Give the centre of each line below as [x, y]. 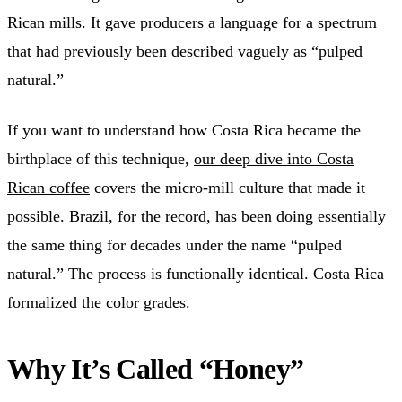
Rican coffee [48, 187]
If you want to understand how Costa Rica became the [184, 130]
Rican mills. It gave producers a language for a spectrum [192, 22]
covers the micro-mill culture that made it [227, 187]
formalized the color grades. [99, 302]
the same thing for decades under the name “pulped [175, 245]
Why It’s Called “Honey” [156, 368]
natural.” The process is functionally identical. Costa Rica [196, 273]
